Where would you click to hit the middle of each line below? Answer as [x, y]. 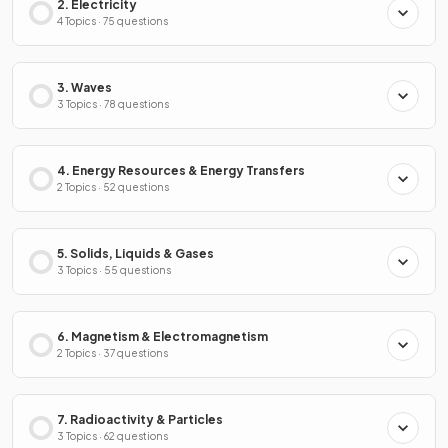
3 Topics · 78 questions [113, 104]
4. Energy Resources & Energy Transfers [181, 170]
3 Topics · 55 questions [114, 270]
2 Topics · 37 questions [112, 353]
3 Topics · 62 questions [112, 436]
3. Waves [84, 87]
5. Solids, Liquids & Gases [135, 253]
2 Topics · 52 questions [113, 187]
